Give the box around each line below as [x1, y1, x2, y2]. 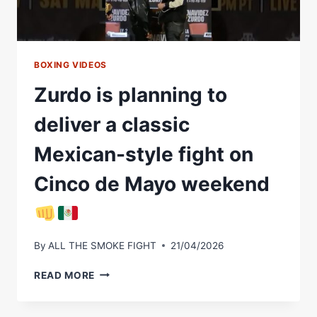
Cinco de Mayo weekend [34, 171, 270, 196]
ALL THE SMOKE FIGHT [48, 239, 157, 251]
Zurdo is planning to [34, 82, 227, 107]
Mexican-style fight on [34, 142, 253, 166]
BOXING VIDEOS [34, 59, 107, 71]
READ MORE [34, 269, 96, 281]
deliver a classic [34, 112, 190, 137]
